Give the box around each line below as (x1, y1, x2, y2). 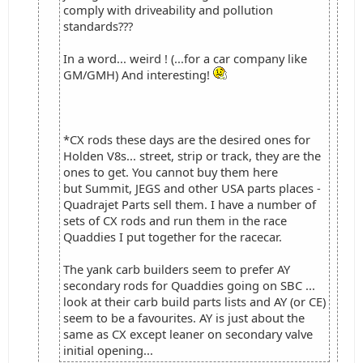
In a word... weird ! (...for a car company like (63, 50, 307, 66)
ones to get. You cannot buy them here (63, 164, 278, 180)
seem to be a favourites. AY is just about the (63, 310, 305, 326)
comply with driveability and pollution (63, 2, 273, 18)
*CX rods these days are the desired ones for (63, 131, 310, 147)
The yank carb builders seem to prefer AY (63, 261, 290, 277)
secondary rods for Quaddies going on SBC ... (63, 277, 315, 293)
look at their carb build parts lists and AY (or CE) (63, 293, 326, 310)
